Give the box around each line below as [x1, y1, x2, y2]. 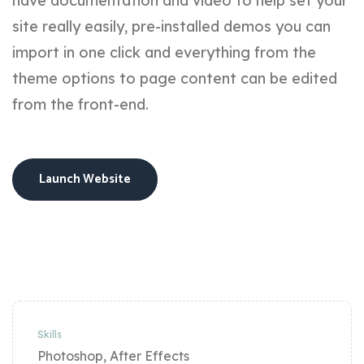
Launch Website [39, 169, 131, 190]
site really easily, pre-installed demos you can [12, 17, 331, 37]
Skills [37, 328, 62, 341]
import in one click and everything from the [12, 43, 316, 63]
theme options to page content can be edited [12, 69, 337, 89]
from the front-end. [12, 95, 149, 115]
